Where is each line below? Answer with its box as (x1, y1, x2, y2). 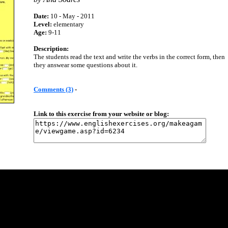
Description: (34, 45, 69, 52)
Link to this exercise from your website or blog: (34, 110, 169, 118)
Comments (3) (34, 85, 73, 93)
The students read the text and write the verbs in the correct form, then (34, 53, 225, 61)
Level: (34, 20, 52, 28)
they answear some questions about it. (34, 61, 137, 69)
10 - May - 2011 (49, 12, 95, 20)
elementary (52, 20, 84, 28)
